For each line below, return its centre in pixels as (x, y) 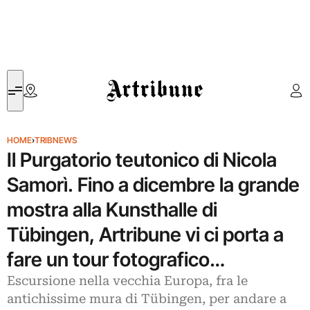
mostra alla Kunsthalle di (112, 210)
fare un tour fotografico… (116, 259)
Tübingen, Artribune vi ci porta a (145, 235)
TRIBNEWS (56, 140)
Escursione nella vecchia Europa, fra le (127, 281)
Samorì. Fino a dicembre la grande (153, 185)
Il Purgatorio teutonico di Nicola (142, 160)
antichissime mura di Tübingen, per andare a (147, 299)
